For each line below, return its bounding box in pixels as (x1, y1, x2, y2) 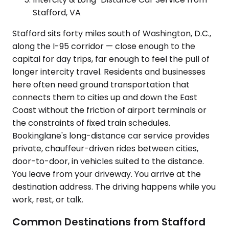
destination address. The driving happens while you (12, 180, 216, 193)
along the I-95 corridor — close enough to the (12, 40, 195, 52)
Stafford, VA (33, 6, 81, 18)
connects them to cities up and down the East (12, 91, 197, 103)
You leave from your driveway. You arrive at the (12, 168, 201, 180)
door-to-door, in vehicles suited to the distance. (12, 155, 204, 167)
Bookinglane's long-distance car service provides (12, 129, 210, 142)
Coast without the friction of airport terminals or (12, 104, 207, 116)
